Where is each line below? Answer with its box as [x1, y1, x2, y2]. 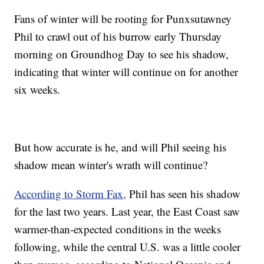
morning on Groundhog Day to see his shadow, [14, 47, 229, 62]
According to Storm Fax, [14, 186, 127, 202]
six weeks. [14, 82, 61, 97]
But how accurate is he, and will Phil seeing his [14, 140, 227, 155]
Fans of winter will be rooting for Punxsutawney [14, 11, 232, 27]
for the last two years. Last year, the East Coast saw [14, 204, 240, 219]
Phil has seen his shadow [126, 186, 241, 202]
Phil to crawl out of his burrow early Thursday [14, 29, 222, 44]
